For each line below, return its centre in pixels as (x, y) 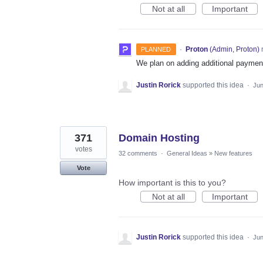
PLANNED (156, 49)
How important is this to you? (172, 182)
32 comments (138, 153)
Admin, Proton (234, 49)
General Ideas (187, 153)
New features (233, 153)
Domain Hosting (159, 138)
